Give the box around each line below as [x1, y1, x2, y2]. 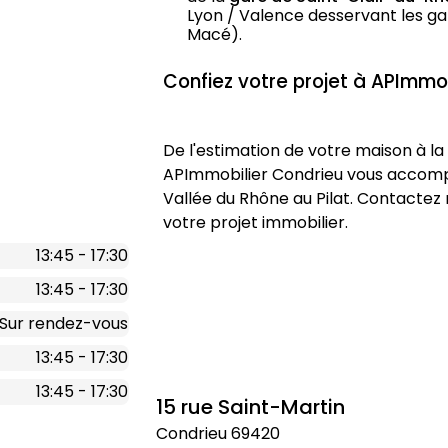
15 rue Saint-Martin [155, 392, 345, 421]
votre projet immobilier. [162, 210, 348, 234]
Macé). [186, 23, 242, 47]
